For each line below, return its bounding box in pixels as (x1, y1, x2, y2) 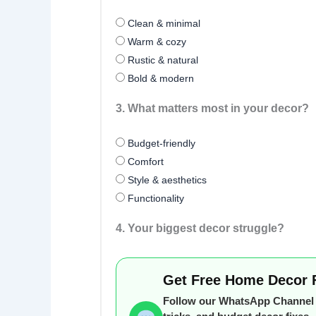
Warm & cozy (125, 36, 186, 48)
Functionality (125, 192, 184, 204)
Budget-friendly (125, 137, 195, 149)
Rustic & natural (125, 54, 198, 66)
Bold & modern (125, 73, 194, 85)
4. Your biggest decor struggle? (116, 221, 284, 234)
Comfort (125, 155, 164, 167)
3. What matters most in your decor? (116, 102, 309, 115)
